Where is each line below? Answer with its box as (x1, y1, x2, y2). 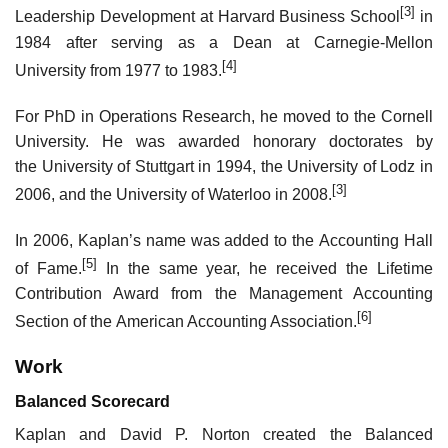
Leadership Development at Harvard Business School (15, 8, 401, 26)
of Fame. (15, 260, 82, 278)
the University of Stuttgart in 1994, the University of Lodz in (15, 157, 433, 175)
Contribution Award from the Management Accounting (15, 285, 433, 303)
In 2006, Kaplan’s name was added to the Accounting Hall (15, 231, 433, 249)
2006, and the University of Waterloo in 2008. (15, 186, 332, 204)
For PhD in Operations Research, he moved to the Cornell (15, 107, 433, 125)
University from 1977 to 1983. (15, 61, 222, 79)
